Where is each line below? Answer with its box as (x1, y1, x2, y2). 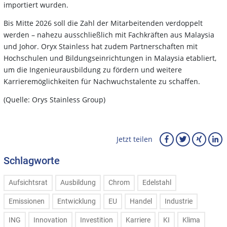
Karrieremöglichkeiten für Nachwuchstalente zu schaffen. (4, 76, 200, 86)
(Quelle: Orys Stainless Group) (4, 94, 105, 104)
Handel (130, 197, 152, 206)
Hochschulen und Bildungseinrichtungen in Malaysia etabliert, (4, 53, 216, 63)
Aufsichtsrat (9, 178, 48, 187)
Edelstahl (142, 178, 171, 187)
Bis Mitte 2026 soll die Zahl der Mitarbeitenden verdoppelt (4, 18, 203, 28)
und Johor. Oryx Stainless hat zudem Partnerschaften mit (4, 41, 198, 51)
